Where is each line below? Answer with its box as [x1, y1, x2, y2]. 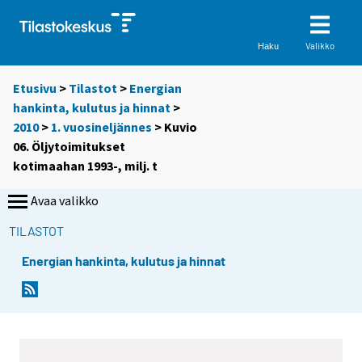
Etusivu [13, 80, 57, 97]
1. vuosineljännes [51, 119, 152, 136]
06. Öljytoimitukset [13, 138, 125, 155]
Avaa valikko [31, 192, 99, 209]
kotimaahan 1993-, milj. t [13, 158, 158, 175]
